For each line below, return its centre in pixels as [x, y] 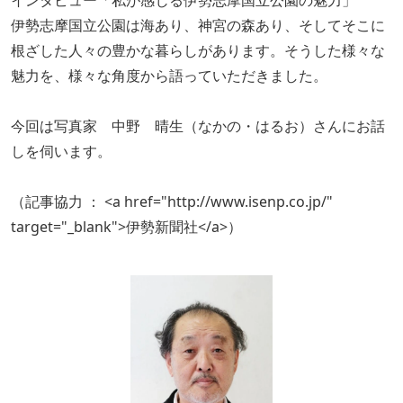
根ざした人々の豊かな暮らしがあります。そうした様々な [198, 50]
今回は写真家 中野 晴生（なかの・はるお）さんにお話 [198, 126]
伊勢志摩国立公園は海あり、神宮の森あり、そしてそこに [198, 25]
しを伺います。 [61, 151]
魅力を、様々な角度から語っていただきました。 [169, 76]
